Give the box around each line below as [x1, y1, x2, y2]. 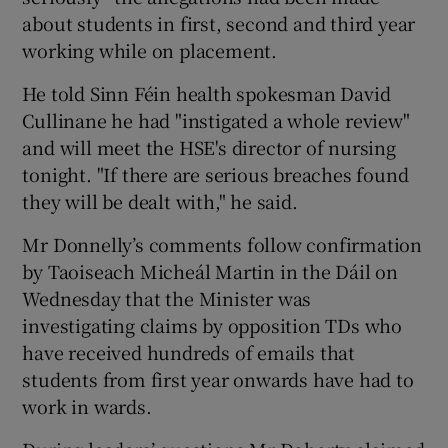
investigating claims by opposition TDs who [22, 311, 403, 338]
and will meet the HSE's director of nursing [22, 133, 396, 160]
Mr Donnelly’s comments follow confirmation [22, 230, 423, 257]
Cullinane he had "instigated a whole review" [22, 106, 410, 133]
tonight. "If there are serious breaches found [22, 160, 409, 187]
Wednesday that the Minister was [22, 284, 312, 311]
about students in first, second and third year [22, 9, 416, 36]
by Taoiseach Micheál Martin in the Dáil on [22, 257, 399, 284]
